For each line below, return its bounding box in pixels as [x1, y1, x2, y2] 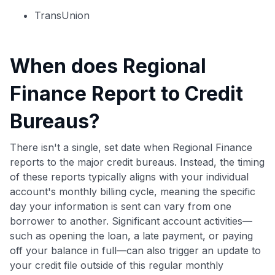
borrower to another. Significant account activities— [10, 214, 252, 227]
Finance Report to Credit [10, 81, 243, 106]
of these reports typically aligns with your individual [10, 170, 249, 183]
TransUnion [34, 9, 90, 21]
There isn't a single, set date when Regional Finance [10, 141, 252, 153]
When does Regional [10, 53, 206, 78]
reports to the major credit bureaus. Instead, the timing [10, 155, 265, 168]
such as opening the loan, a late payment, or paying [10, 229, 253, 242]
